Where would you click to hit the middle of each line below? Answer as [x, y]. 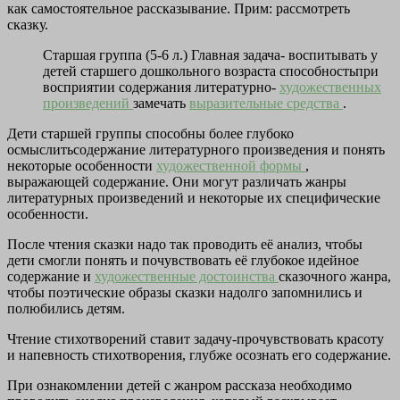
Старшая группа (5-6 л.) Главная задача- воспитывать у [210, 55]
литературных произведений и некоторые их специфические [194, 198]
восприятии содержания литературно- [161, 87]
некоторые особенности [82, 166]
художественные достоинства [187, 277]
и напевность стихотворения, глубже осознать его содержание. [199, 355]
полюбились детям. [66, 309]
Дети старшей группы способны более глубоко [150, 134]
